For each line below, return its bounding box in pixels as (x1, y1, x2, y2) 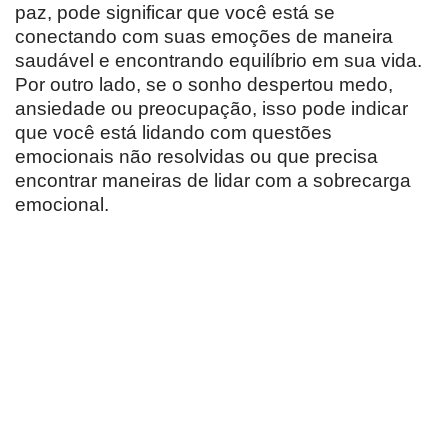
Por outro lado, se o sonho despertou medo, (15, 73, 393, 95)
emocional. (15, 193, 109, 215)
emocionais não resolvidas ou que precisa (15, 145, 378, 167)
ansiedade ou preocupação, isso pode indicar (15, 97, 408, 119)
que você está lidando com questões (15, 121, 332, 143)
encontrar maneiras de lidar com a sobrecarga (15, 169, 411, 191)
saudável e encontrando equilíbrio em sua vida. (15, 49, 422, 71)
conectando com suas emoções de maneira (15, 25, 393, 47)
